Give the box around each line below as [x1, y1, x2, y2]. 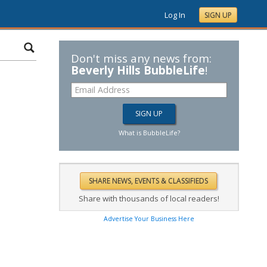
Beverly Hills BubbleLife [71, 63, 205, 77]
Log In [164, 10, 185, 20]
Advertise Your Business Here [104, 215, 194, 223]
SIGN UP [204, 10, 232, 20]
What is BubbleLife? [118, 128, 180, 137]
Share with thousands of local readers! [79, 193, 219, 204]
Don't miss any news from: [71, 51, 212, 66]
